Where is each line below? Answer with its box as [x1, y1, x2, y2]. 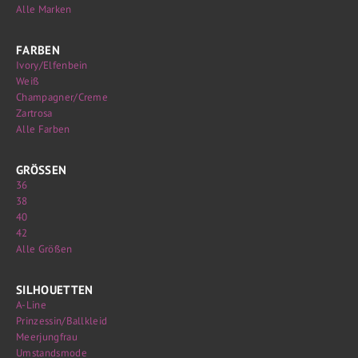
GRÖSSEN [16, 161, 67, 177]
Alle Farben [16, 122, 70, 136]
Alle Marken [16, 2, 72, 16]
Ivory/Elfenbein [16, 58, 88, 72]
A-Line [16, 298, 46, 312]
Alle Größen [16, 242, 73, 256]
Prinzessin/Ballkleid [16, 314, 108, 328]
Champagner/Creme [16, 90, 109, 104]
